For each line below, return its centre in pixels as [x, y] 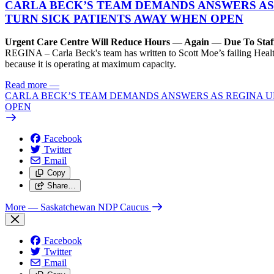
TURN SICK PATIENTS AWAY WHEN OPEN [124, 18]
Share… [61, 186]
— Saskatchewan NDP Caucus [88, 207]
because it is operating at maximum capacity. [91, 64]
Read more [26, 85]
